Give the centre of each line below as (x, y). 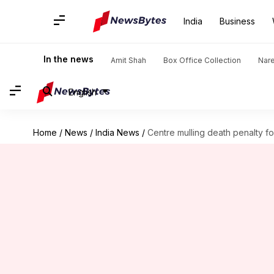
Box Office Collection (202, 60)
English (83, 92)
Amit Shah (128, 60)
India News (117, 132)
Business (237, 21)
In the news (68, 59)
